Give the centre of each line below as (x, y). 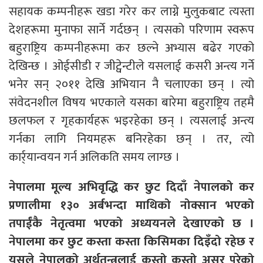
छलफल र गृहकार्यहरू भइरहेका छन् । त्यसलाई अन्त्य (131, 120)
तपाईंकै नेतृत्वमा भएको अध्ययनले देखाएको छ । (131, 223)
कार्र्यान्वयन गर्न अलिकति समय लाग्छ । (94, 157)
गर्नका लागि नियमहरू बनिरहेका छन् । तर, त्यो (131, 139)
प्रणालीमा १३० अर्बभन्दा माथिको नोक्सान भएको (131, 205)
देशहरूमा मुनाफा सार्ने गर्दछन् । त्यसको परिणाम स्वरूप (131, 29)
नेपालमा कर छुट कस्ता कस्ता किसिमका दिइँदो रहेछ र (131, 241)
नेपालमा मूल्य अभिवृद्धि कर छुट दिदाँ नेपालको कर (131, 187)
